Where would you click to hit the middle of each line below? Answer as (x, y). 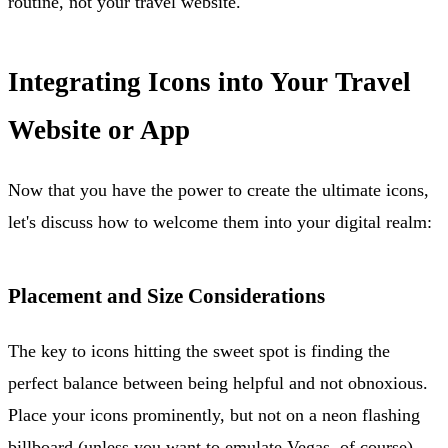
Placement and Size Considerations (166, 295)
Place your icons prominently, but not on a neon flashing (214, 414)
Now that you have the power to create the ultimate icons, (218, 189)
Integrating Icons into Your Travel (209, 81)
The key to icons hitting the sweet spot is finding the (199, 350)
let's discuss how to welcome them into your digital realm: (220, 221)
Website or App (99, 129)
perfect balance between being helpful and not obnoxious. (218, 382)
